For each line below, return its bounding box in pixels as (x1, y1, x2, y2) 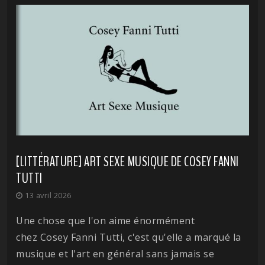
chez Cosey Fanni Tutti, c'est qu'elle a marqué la (16, 231, 241, 244)
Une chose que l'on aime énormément (16, 214, 195, 228)
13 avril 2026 (22, 190, 72, 201)
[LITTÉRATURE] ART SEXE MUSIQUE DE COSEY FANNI (16, 152, 239, 172)
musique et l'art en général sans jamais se (16, 247, 214, 261)
